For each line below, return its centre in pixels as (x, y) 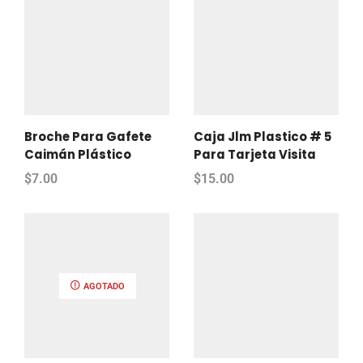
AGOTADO (103, 286)
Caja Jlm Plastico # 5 (263, 136)
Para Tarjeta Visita (255, 154)
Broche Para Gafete (88, 136)
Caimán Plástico (78, 154)
